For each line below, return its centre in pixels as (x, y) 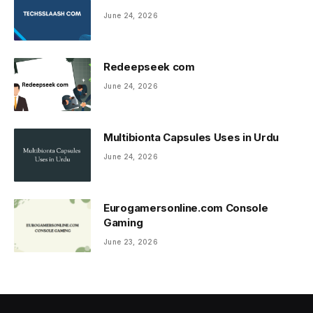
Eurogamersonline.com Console (186, 208)
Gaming (123, 223)
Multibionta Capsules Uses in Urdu (191, 138)
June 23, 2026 (131, 242)
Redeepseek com (149, 67)
